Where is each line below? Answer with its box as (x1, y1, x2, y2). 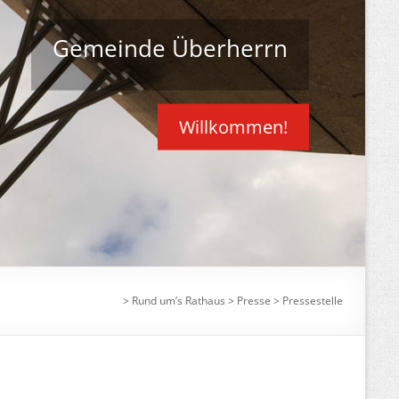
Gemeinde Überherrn (52, 31, 288, 64)
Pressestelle (282, 292, 343, 308)
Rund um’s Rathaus (132, 292, 225, 308)
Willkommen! (178, 114, 288, 139)
